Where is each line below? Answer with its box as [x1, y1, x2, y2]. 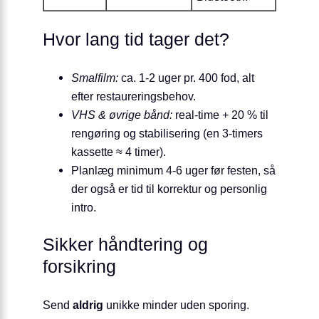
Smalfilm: [71, 70, 118, 84]
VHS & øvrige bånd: [71, 108, 172, 121]
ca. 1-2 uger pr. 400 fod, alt [118, 70, 254, 84]
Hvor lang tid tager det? [43, 30, 229, 50]
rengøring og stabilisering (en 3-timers [71, 126, 263, 140]
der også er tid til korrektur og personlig [71, 182, 267, 195]
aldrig [73, 298, 103, 311]
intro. [71, 200, 96, 214]
